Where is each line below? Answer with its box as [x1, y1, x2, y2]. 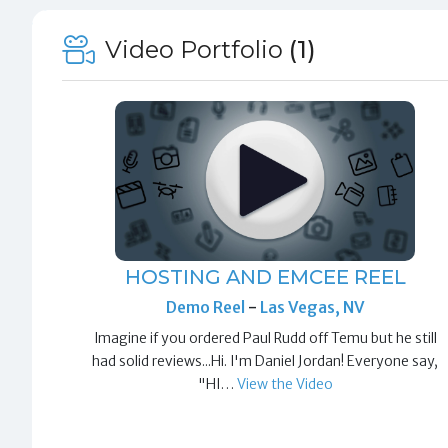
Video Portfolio [99, 34, 290, 64]
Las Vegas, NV [259, 297, 365, 318]
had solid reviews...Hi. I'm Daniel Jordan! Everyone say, [92, 352, 439, 371]
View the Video [236, 375, 333, 394]
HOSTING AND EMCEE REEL [124, 265, 406, 290]
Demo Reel [165, 297, 248, 318]
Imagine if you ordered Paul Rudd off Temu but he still [93, 329, 437, 348]
